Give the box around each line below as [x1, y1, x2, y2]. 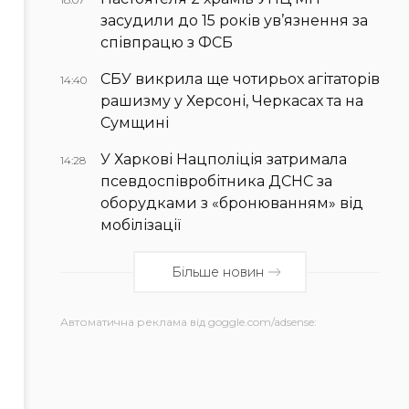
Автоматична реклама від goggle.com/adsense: [60, 315, 317, 330]
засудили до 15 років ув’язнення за [100, 12, 368, 30]
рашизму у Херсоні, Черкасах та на [100, 92, 363, 110]
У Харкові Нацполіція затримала [100, 151, 347, 169]
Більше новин [172, 264, 265, 281]
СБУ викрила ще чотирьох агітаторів [100, 70, 380, 89]
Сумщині [100, 114, 169, 132]
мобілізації [100, 216, 181, 235]
